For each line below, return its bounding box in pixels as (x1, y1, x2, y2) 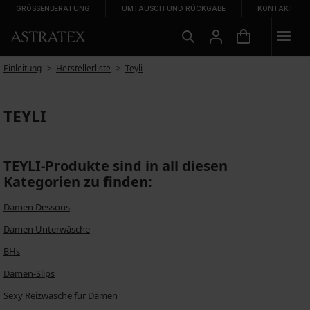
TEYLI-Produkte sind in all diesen (3, 156, 228, 175)
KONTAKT (257, 4, 295, 12)
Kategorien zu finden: (3, 172, 152, 191)
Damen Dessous (3, 201, 70, 213)
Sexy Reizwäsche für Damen (3, 289, 118, 302)
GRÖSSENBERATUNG (15, 4, 84, 12)
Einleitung (3, 62, 42, 74)
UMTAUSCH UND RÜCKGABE (122, 4, 226, 12)
